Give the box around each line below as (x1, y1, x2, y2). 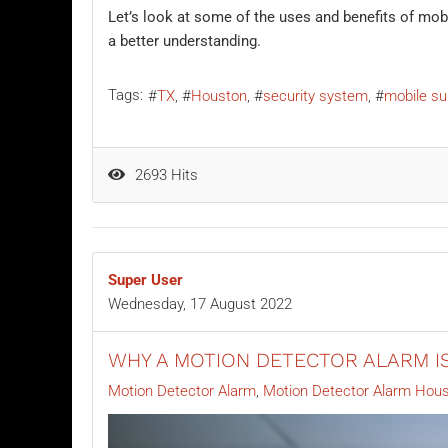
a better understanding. (108, 31, 261, 50)
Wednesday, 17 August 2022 (108, 294, 292, 313)
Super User (108, 270, 183, 289)
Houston (191, 86, 247, 105)
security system (263, 86, 368, 105)
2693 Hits (127, 165, 198, 184)
